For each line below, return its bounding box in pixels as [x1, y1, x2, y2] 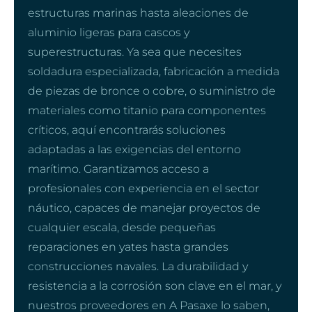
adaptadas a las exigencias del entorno [28, 142, 241, 156]
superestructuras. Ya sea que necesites [28, 45, 242, 58]
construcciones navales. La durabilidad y [28, 259, 248, 273]
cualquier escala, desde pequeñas [28, 220, 216, 234]
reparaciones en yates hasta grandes [28, 240, 228, 253]
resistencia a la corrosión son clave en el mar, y [28, 279, 281, 292]
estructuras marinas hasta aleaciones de [28, 6, 249, 19]
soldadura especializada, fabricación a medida [28, 64, 279, 78]
